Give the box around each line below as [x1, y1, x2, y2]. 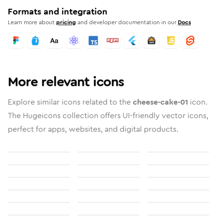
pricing [56, 18, 76, 27]
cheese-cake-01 [133, 96, 188, 108]
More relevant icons [8, 72, 124, 92]
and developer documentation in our [77, 18, 176, 27]
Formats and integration [8, 5, 108, 18]
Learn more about [8, 18, 55, 27]
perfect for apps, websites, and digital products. [8, 124, 178, 135]
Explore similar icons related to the [8, 96, 133, 108]
